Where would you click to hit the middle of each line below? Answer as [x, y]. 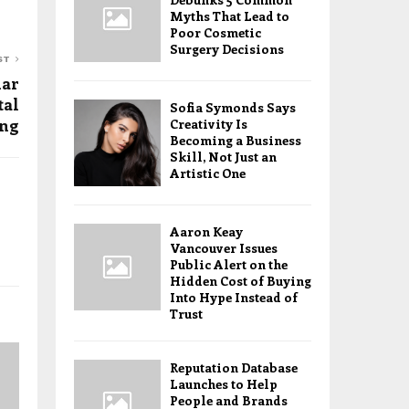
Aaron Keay [206, 231]
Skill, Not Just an [223, 157]
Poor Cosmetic [215, 32]
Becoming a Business [236, 140]
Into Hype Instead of [234, 297]
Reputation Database [234, 367]
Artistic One [208, 173]
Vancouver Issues [224, 248]
